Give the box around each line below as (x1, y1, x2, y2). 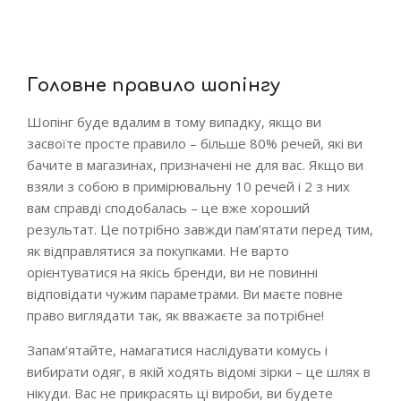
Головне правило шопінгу (27, 75, 280, 96)
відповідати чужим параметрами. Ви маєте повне (27, 285, 343, 303)
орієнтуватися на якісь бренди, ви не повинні (27, 263, 318, 281)
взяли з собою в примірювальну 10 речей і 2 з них (27, 177, 350, 195)
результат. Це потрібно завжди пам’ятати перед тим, (27, 220, 373, 238)
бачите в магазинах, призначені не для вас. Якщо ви (27, 156, 363, 174)
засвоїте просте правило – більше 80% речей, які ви (27, 134, 363, 152)
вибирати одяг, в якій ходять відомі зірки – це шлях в (27, 363, 371, 380)
